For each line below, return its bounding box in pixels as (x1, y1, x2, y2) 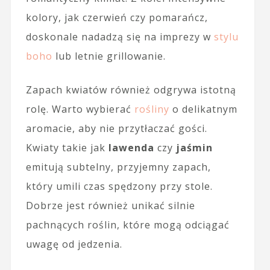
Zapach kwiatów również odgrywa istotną (25, 83, 236, 97)
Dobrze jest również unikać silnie (25, 199, 195, 213)
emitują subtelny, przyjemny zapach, (25, 160, 211, 174)
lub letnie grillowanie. (52, 49, 166, 63)
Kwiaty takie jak (25, 141, 108, 155)
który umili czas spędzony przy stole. (25, 180, 213, 193)
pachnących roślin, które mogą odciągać (25, 218, 230, 232)
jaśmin (175, 141, 213, 155)
